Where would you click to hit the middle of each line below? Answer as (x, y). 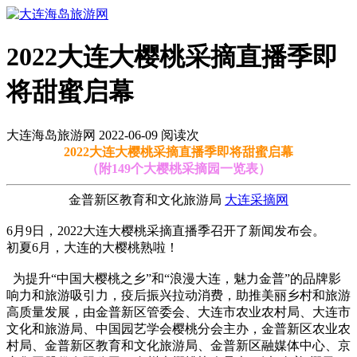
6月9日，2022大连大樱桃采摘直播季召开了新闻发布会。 (166, 230)
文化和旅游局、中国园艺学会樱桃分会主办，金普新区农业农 (178, 328)
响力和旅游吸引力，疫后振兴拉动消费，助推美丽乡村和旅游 (178, 295)
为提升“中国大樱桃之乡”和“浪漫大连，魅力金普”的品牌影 (174, 278)
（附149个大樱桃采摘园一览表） (178, 168)
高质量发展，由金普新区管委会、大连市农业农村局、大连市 (178, 312)
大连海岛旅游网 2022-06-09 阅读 (96, 135)
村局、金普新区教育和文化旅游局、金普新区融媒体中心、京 (178, 345)
